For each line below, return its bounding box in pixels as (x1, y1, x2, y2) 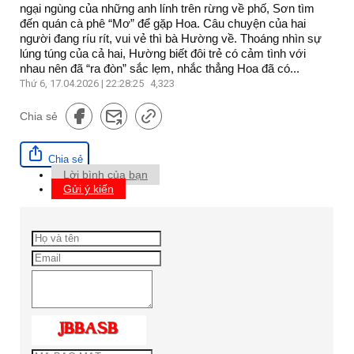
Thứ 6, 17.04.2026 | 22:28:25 (20, 77, 146, 89)
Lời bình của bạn (63, 168, 148, 181)
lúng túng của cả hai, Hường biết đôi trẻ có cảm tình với (20, 46, 306, 60)
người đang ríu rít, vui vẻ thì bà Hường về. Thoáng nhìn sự (20, 31, 322, 45)
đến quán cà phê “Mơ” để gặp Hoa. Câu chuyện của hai (20, 16, 306, 30)
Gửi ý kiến (63, 182, 114, 195)
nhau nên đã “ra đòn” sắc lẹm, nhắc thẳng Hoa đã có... (20, 61, 299, 75)
